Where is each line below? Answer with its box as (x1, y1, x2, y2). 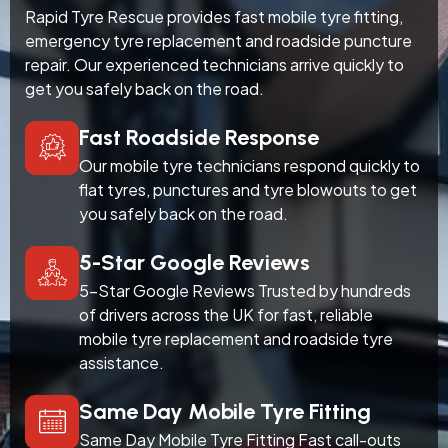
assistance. (79, 351, 164, 373)
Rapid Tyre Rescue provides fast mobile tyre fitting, (25, 5, 403, 27)
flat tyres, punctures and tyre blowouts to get (79, 178, 417, 200)
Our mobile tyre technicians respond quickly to (79, 154, 420, 176)
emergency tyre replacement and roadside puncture (25, 29, 412, 51)
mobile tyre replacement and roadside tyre (79, 327, 393, 349)
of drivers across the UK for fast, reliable (79, 303, 373, 325)
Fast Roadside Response (79, 123, 319, 151)
